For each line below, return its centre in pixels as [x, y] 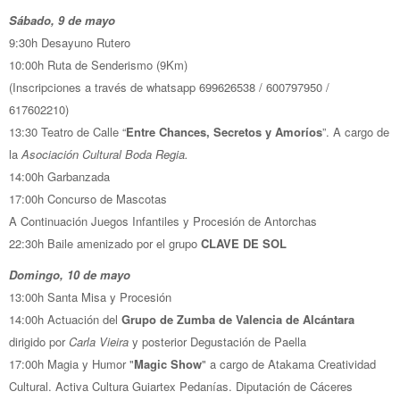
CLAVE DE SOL [244, 243]
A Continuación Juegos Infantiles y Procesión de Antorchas [163, 221]
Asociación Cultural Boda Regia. [105, 154]
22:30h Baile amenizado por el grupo [105, 243]
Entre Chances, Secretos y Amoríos [224, 131]
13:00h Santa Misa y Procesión [90, 296]
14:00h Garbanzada [59, 176]
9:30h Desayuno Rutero [70, 42]
